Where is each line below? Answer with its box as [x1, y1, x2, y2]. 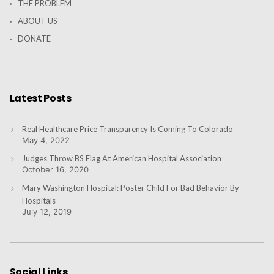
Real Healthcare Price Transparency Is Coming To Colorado [21, 124, 233, 135]
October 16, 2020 [21, 165, 89, 175]
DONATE [17, 34, 51, 44]
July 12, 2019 [21, 207, 72, 217]
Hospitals [21, 196, 56, 206]
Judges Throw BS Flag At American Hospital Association [21, 154, 221, 164]
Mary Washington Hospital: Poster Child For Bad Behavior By [21, 183, 239, 193]
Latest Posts [9, 91, 72, 106]
